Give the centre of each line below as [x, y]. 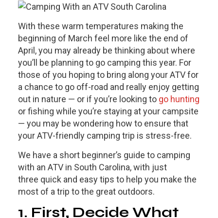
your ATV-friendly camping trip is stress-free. [105, 136]
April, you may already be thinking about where [106, 51]
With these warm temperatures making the [100, 26]
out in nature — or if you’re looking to [88, 99]
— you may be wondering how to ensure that [103, 124]
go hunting [179, 99]
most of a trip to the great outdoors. [86, 192]
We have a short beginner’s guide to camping [104, 155]
